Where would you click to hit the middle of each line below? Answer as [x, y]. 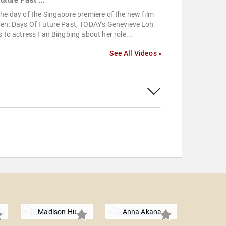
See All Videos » [136, 54]
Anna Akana [142, 212]
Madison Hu [57, 212]
